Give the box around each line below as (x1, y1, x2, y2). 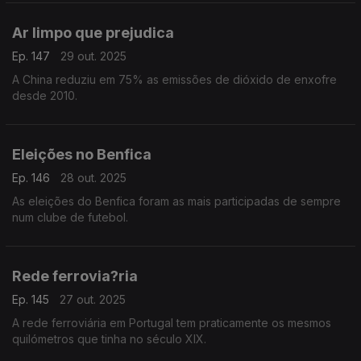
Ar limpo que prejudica (12, 24, 174, 41)
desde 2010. (12, 89, 77, 102)
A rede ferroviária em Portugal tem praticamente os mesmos (12, 316, 331, 330)
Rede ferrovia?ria (12, 268, 138, 284)
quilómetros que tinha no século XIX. (12, 332, 206, 346)
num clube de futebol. (12, 210, 128, 224)
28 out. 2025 (60, 171, 127, 185)
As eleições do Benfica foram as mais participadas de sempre (12, 194, 341, 208)
